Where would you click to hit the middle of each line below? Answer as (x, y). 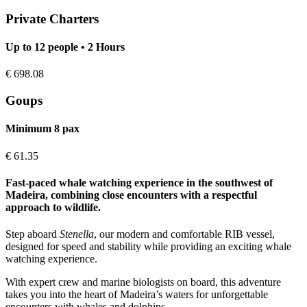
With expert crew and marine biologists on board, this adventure (143, 282)
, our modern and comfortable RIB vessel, (184, 234)
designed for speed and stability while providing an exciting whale (148, 247)
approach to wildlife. (53, 207)
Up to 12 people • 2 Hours (65, 47)
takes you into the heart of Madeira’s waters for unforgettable (137, 295)
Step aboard (33, 234)
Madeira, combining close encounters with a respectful (131, 195)
